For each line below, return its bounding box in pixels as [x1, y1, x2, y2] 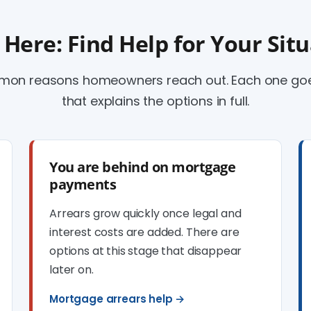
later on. [49, 262, 94, 278]
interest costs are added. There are [49, 224, 239, 240]
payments [49, 175, 117, 194]
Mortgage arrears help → [49, 292, 185, 306]
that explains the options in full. [61, 92, 250, 110]
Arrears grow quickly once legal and [49, 205, 242, 221]
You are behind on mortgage [49, 158, 236, 176]
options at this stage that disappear [49, 243, 242, 259]
